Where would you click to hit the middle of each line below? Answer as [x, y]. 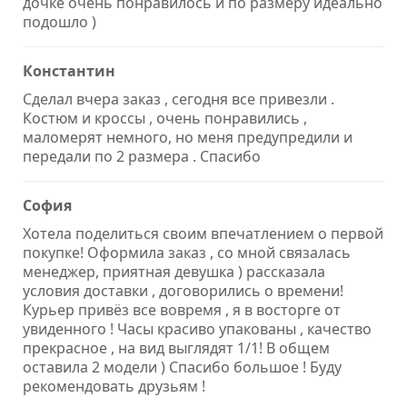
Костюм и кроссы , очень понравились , [165, 119]
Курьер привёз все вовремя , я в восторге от [182, 310]
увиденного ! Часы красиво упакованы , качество [197, 329]
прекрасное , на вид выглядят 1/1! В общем [176, 348]
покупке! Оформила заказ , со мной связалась [187, 253]
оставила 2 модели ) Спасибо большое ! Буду [182, 367]
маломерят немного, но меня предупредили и [188, 138]
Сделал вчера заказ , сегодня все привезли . [179, 99]
